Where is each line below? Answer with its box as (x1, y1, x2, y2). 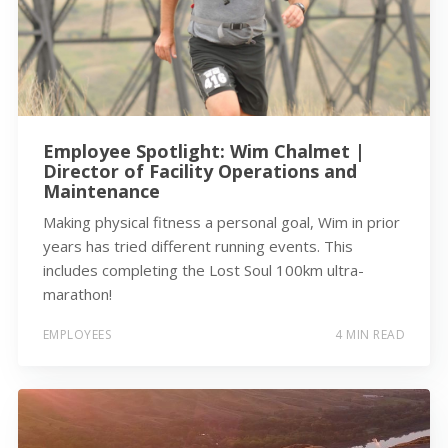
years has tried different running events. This (42, 235, 353, 256)
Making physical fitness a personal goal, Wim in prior (42, 211, 400, 232)
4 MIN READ (335, 326, 406, 344)
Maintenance (42, 178, 160, 203)
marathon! (42, 283, 112, 304)
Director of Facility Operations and (42, 158, 357, 183)
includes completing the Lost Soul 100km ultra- (42, 259, 364, 280)
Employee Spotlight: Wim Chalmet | (42, 138, 365, 163)
